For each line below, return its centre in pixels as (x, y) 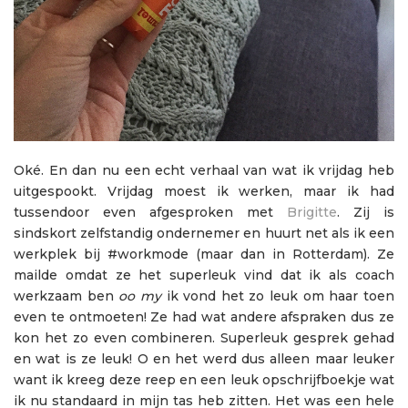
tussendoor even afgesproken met (150, 213)
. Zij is (366, 213)
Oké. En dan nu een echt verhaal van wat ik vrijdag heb (204, 171)
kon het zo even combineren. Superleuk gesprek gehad (204, 338)
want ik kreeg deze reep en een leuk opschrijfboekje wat (204, 380)
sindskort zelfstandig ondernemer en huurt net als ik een (204, 234)
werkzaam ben (66, 296)
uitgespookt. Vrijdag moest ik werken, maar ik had (204, 192)
